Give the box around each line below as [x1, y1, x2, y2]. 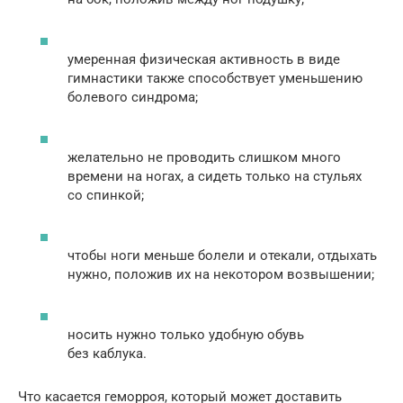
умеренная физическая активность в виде [67, 51, 340, 68]
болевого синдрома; [67, 89, 198, 106]
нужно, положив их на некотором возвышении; [67, 266, 374, 283]
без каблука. [67, 345, 147, 363]
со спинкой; [67, 187, 144, 204]
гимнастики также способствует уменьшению [67, 70, 363, 87]
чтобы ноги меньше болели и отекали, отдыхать [67, 247, 377, 264]
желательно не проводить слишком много [67, 149, 341, 166]
